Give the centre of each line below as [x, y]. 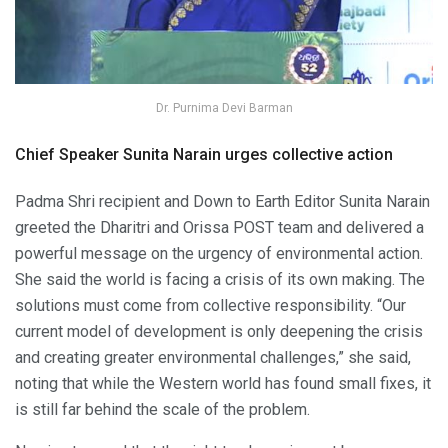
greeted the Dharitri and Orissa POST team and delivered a [219, 228]
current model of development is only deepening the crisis [219, 332]
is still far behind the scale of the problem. [162, 410]
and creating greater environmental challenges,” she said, [213, 358]
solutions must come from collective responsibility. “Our [210, 306]
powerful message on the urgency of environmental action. [219, 254]
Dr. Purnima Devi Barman [224, 107]
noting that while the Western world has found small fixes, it [223, 384]
